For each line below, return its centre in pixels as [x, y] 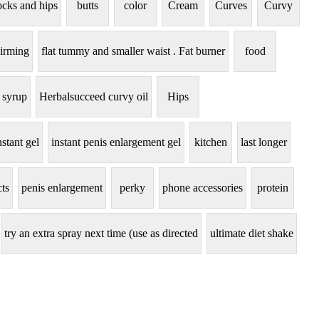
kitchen [211, 142]
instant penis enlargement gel [116, 142]
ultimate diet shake [252, 234]
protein [273, 188]
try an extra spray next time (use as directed [101, 234]
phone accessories [203, 188]
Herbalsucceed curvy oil [94, 97]
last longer [264, 142]
